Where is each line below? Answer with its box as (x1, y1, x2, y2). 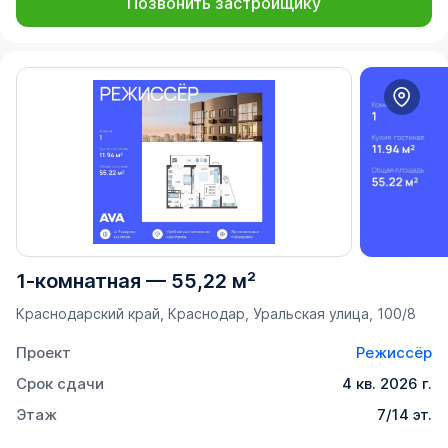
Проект (16, 343, 71, 363)
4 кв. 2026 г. (342, 374, 432, 394)
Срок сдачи (16, 374, 104, 394)
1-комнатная (16, 269, 141, 294)
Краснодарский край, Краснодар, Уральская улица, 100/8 (16, 305, 416, 323)
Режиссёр (356, 343, 432, 363)
